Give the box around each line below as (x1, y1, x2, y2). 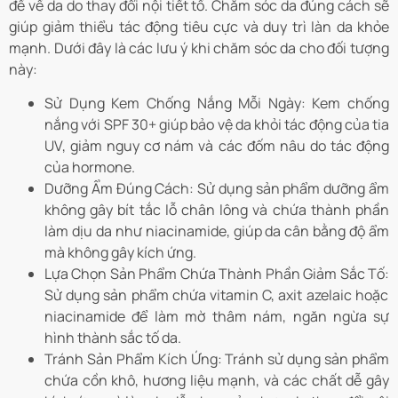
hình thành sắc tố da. (44, 328, 181, 348)
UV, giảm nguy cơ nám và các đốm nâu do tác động (44, 136, 389, 156)
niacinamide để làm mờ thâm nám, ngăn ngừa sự (44, 306, 389, 327)
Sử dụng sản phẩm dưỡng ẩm (194, 179, 390, 199)
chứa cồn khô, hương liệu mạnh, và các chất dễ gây (44, 370, 389, 391)
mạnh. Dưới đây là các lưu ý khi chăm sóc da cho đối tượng (9, 37, 389, 58)
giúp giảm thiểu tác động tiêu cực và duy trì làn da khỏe (9, 16, 389, 36)
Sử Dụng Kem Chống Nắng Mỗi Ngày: (44, 93, 306, 114)
